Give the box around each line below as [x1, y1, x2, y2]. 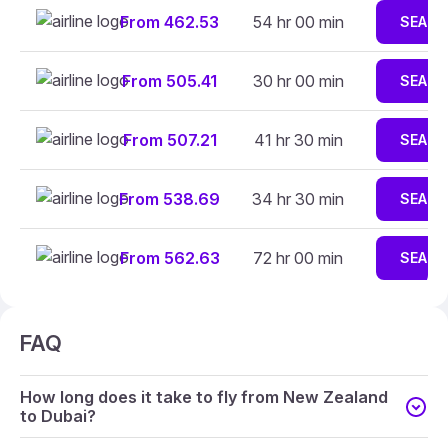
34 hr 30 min [252, 189, 344, 209]
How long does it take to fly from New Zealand [20, 386, 388, 407]
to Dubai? [20, 405, 96, 426]
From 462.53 [120, 12, 219, 32]
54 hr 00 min [252, 12, 344, 32]
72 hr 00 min [253, 248, 343, 268]
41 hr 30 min [253, 130, 343, 150]
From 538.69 [119, 189, 220, 209]
